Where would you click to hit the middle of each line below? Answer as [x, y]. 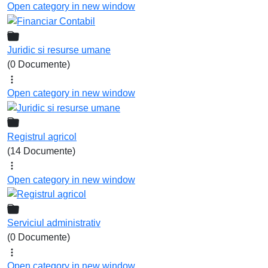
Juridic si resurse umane [59, 50]
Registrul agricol [42, 136]
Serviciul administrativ [54, 223]
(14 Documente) [41, 151]
